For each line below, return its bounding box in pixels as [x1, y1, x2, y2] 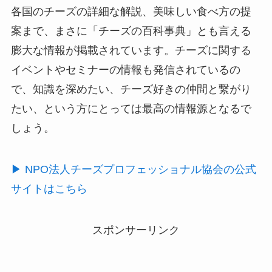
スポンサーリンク [92, 223, 180, 236]
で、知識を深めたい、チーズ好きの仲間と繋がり [10, 83, 251, 96]
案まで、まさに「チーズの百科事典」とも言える [10, 25, 251, 38]
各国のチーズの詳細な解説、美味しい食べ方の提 [10, 5, 251, 18]
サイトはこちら [10, 182, 87, 195]
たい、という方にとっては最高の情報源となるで [10, 103, 251, 115]
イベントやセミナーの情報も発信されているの [10, 64, 240, 76]
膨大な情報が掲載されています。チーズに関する [10, 44, 251, 57]
